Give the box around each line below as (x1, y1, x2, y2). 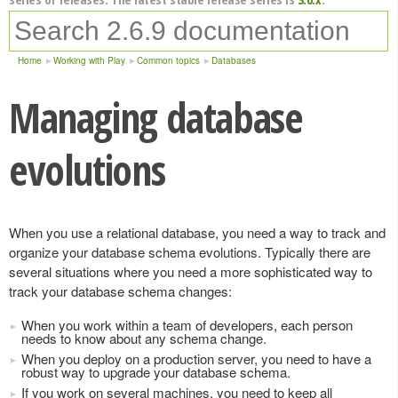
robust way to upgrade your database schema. (21, 362, 291, 381)
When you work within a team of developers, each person (21, 315, 353, 334)
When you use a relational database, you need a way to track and (9, 223, 386, 242)
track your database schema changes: (9, 282, 232, 300)
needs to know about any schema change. (21, 329, 267, 347)
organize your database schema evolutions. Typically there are (9, 243, 370, 261)
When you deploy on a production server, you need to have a (21, 349, 371, 368)
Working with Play (53, 54, 125, 67)
